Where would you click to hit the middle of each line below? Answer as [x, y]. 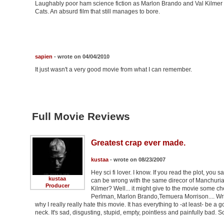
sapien [43, 56]
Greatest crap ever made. [138, 142]
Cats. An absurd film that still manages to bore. [97, 11]
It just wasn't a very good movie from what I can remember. [113, 69]
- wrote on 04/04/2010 [81, 56]
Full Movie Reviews [81, 116]
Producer [57, 185]
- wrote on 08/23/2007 [137, 159]
